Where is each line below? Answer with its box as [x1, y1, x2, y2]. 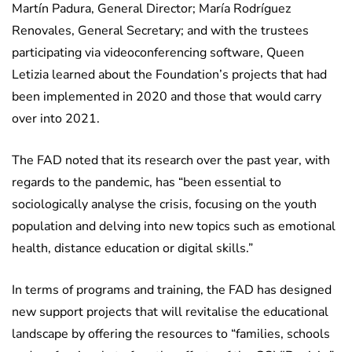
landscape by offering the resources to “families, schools [12, 325, 330, 343]
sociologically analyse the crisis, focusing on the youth [12, 196, 317, 214]
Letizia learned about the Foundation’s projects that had [12, 66, 327, 84]
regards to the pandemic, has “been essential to [12, 174, 281, 192]
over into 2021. [12, 110, 100, 128]
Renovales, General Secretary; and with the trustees [12, 22, 309, 40]
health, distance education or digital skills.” [12, 240, 253, 258]
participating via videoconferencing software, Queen [12, 44, 304, 62]
